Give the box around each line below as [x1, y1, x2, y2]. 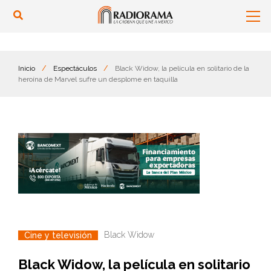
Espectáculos [53, 64, 97, 73]
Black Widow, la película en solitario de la [115, 64, 249, 73]
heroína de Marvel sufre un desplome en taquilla [18, 75, 178, 83]
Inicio [18, 64, 35, 73]
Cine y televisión [24, 230, 92, 240]
